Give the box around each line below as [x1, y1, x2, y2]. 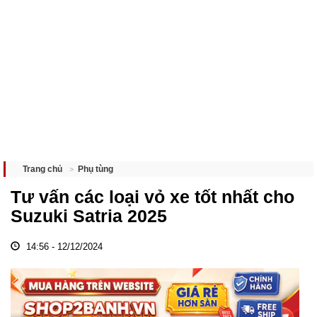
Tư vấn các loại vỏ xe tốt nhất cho [11, 187, 294, 207]
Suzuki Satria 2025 [11, 206, 167, 226]
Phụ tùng [78, 163, 113, 174]
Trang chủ [23, 164, 62, 174]
